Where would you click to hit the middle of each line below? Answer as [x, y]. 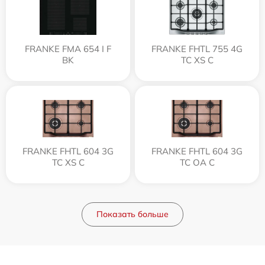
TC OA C [197, 162]
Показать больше [132, 214]
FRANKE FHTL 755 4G [197, 49]
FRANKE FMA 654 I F [68, 49]
